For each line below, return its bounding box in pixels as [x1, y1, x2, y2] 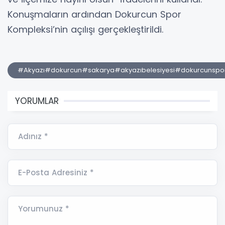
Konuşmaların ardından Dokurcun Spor [8, 8, 181, 21]
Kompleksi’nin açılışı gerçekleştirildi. [8, 23, 166, 36]
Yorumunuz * [18, 203, 69, 214]
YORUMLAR [15, 94, 59, 107]
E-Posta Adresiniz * [18, 167, 94, 178]
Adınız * [18, 131, 48, 142]
